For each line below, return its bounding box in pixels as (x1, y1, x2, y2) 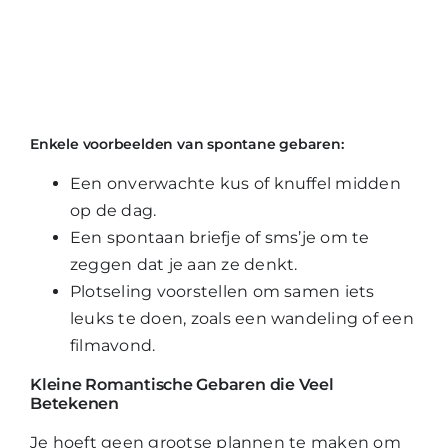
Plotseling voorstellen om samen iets (70, 282, 375, 302)
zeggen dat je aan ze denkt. (70, 255, 298, 275)
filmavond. (70, 336, 156, 356)
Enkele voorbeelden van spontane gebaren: (30, 134, 344, 153)
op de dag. (70, 201, 157, 221)
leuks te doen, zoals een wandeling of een (70, 309, 414, 329)
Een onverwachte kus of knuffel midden (70, 174, 401, 194)
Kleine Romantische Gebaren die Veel (30, 375, 334, 395)
